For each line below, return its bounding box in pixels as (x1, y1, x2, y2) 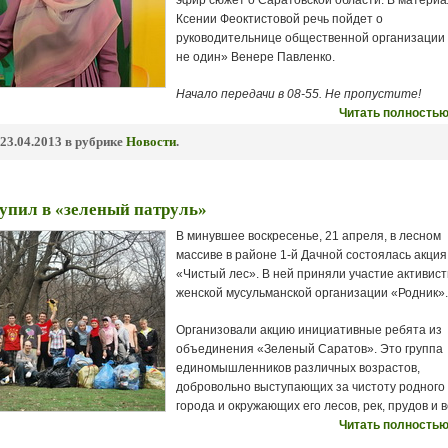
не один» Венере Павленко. (176, 50, 335, 64)
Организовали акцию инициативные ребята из (176, 323, 442, 337)
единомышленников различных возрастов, (176, 361, 420, 375)
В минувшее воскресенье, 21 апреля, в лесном (176, 229, 441, 243)
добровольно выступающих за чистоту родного (176, 380, 445, 394)
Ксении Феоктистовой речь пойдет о (176, 12, 383, 26)
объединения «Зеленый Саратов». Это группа (176, 342, 443, 356)
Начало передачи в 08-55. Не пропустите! (176, 87, 421, 101)
